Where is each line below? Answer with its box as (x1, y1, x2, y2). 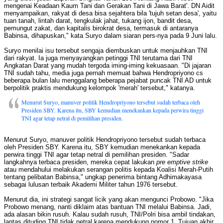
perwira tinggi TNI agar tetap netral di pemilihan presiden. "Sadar (4, 151, 189, 159)
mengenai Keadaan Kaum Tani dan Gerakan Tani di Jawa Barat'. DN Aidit (4, 2, 215, 10)
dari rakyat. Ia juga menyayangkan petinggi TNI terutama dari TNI (4, 54, 193, 62)
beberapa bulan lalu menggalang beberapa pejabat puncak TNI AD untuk (4, 77, 212, 85)
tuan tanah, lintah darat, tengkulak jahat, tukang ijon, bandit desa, (4, 17, 193, 25)
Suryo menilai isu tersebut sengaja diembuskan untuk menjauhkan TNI (4, 47, 208, 55)
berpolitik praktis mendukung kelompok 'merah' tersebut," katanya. (4, 84, 195, 92)
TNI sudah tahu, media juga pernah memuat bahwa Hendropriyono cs (4, 69, 203, 77)
